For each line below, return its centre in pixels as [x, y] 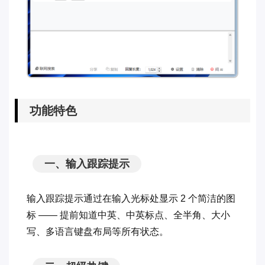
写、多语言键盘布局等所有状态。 [98, 231]
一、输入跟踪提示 [87, 164]
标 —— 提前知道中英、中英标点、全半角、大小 [128, 215]
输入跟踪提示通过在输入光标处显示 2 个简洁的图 [131, 198]
